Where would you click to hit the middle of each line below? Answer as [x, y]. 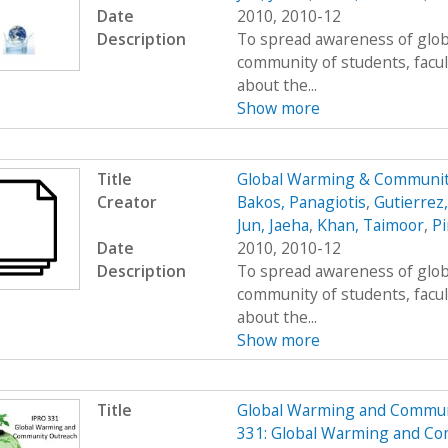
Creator [126, 201]
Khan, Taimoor [370, 224]
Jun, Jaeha [272, 224]
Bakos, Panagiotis [301, 201]
